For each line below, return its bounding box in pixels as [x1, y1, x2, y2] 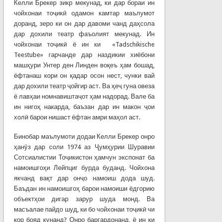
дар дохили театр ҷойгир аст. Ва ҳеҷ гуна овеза [13, 82, 155, 90]
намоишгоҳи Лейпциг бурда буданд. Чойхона [13, 164, 155, 171]
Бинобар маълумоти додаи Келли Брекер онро [13, 132, 155, 140]
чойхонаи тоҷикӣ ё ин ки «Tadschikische [13, 40, 155, 48]
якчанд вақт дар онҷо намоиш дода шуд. [13, 174, 155, 182]
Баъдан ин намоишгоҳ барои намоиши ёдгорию [13, 184, 155, 192]
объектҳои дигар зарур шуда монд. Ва [13, 195, 155, 203]
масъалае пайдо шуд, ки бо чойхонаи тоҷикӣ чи [13, 205, 155, 213]
